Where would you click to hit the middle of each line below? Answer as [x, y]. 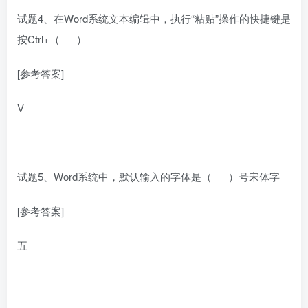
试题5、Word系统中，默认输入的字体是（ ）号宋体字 [148, 177]
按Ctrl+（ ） [52, 39]
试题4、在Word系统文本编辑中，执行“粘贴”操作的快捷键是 [154, 19]
